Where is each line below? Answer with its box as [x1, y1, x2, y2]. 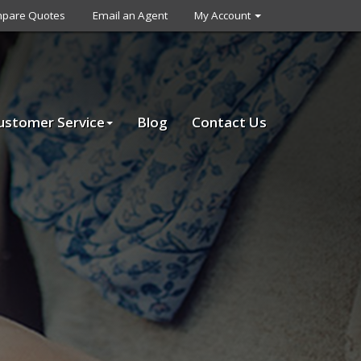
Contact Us [192, 112, 267, 131]
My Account [194, 8, 254, 23]
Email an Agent [92, 8, 168, 23]
